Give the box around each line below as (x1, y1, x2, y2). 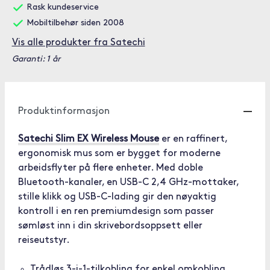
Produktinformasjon (18, 107, 110, 116)
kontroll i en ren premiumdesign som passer (18, 207, 214, 216)
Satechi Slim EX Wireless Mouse (18, 134, 159, 144)
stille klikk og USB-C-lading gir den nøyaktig (18, 192, 216, 202)
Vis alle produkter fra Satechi (11, 38, 145, 48)
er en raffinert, (159, 134, 227, 144)
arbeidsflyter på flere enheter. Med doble (18, 163, 203, 173)
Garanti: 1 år (11, 55, 60, 64)
